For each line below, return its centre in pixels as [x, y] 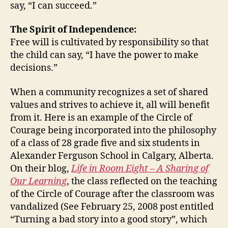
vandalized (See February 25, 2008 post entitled [112, 207]
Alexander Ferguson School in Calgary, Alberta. [112, 156]
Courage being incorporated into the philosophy [113, 130]
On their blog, [41, 168]
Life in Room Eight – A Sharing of [140, 168]
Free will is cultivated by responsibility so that [109, 42]
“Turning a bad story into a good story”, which [109, 219]
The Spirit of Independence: [73, 30]
